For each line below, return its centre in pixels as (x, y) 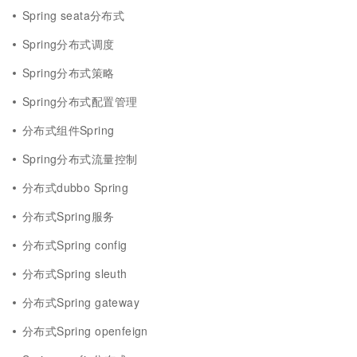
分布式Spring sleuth (75, 273)
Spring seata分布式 (74, 15)
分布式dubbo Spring (76, 187)
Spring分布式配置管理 (80, 101)
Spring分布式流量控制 (80, 159)
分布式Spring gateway (81, 302)
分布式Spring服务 (69, 216)
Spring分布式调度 (69, 44)
